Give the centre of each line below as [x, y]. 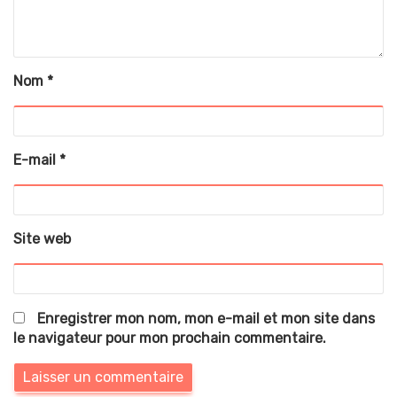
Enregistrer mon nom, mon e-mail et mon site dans [206, 318]
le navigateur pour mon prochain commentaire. [170, 338]
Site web [42, 238]
